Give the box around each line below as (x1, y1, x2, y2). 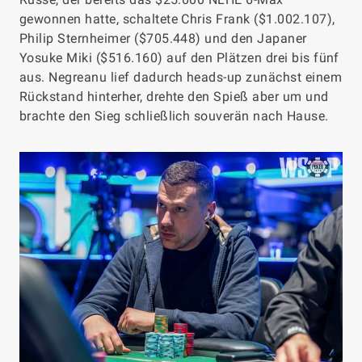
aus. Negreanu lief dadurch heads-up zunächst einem (19, 69, 343, 86)
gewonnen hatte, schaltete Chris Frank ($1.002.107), (19, 11, 335, 27)
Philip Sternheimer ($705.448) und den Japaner (19, 31, 307, 47)
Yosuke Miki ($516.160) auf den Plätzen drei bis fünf (19, 50, 339, 66)
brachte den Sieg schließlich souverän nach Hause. (19, 108, 329, 124)
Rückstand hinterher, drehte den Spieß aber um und (19, 89, 329, 105)
